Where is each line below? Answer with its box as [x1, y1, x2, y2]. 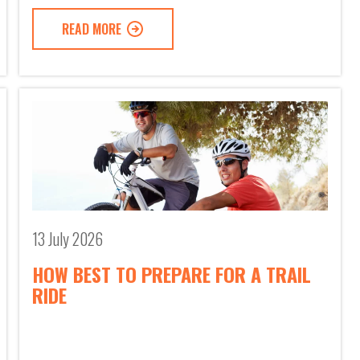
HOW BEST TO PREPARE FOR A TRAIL [32, 260, 311, 289]
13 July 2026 [32, 227, 103, 252]
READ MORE [61, 19, 121, 39]
